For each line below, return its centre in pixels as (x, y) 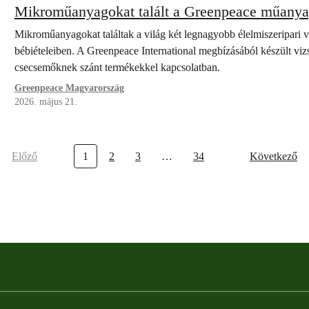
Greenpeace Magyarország (69, 88)
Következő (273, 156)
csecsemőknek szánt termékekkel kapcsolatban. (118, 67)
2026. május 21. (46, 102)
